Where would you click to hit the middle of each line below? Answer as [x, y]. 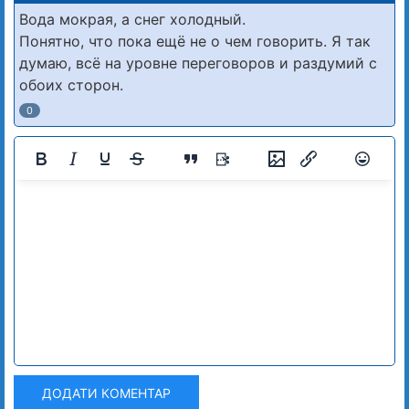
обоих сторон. [71, 85]
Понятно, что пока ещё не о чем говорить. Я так [195, 42]
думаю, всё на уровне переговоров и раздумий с [198, 63]
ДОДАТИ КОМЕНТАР [106, 393]
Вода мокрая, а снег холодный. [132, 20]
